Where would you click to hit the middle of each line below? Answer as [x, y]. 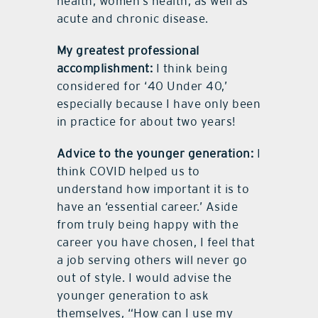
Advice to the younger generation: [155, 154]
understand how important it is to [153, 189]
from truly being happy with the [148, 225]
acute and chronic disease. [132, 19]
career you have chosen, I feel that [156, 242]
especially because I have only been [159, 104]
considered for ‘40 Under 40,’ [142, 86]
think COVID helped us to [128, 171]
